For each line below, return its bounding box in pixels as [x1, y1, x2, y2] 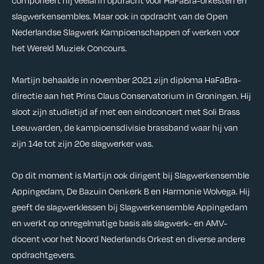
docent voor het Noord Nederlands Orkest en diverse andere [12, 233, 245, 245]
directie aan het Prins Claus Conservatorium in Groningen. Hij [12, 90, 251, 102]
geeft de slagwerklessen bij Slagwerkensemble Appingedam [12, 201, 247, 213]
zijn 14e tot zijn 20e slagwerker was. [12, 137, 155, 150]
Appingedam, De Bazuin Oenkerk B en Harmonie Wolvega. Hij [12, 185, 250, 197]
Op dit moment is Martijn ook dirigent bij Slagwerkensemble [12, 169, 249, 181]
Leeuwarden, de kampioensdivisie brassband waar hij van [12, 121, 238, 134]
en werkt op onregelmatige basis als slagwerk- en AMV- [12, 217, 227, 229]
